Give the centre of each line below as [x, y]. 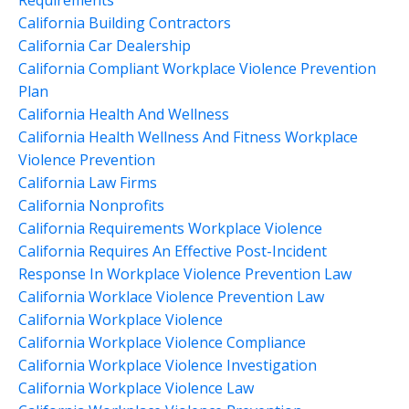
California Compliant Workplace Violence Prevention [197, 68]
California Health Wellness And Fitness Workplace [188, 136]
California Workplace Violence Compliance [162, 342]
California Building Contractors [125, 22]
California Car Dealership [105, 45]
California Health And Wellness [124, 114]
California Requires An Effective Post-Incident [173, 251]
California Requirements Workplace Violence [170, 228]
